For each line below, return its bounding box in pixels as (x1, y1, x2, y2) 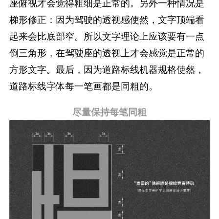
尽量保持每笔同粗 (72, 106, 147, 118)
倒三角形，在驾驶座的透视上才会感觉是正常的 (9, 46, 205, 59)
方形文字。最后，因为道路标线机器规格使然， (9, 63, 205, 75)
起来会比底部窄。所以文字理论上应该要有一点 (9, 30, 205, 42)
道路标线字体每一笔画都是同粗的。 (9, 80, 158, 92)
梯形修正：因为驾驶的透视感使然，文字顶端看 (9, 13, 205, 25)
